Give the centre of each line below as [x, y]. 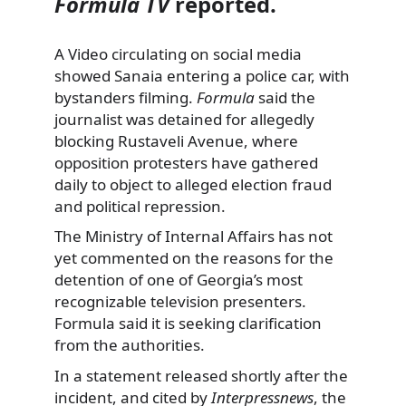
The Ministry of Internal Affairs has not [193, 237]
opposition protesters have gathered [186, 162]
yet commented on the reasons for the [194, 258]
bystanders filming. [126, 97]
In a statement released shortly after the [201, 375]
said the [285, 97]
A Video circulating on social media [178, 53]
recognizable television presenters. [180, 302]
